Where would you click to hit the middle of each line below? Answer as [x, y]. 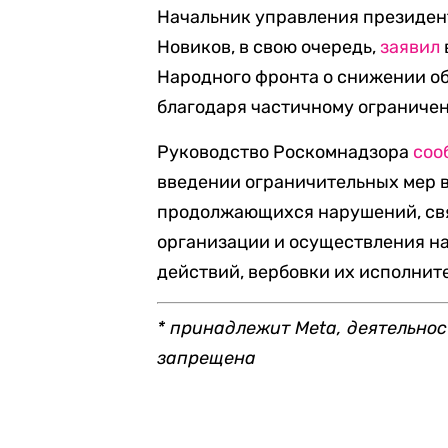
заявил [410, 47]
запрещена [207, 358]
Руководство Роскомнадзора [285, 152]
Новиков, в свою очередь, [269, 47]
